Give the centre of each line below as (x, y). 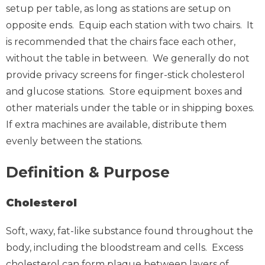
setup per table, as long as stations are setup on (118, 9)
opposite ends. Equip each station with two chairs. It (130, 25)
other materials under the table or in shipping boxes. (131, 108)
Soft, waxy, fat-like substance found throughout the (130, 231)
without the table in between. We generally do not (128, 59)
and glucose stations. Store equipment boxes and (124, 92)
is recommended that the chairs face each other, (121, 42)
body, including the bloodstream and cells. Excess (125, 248)
